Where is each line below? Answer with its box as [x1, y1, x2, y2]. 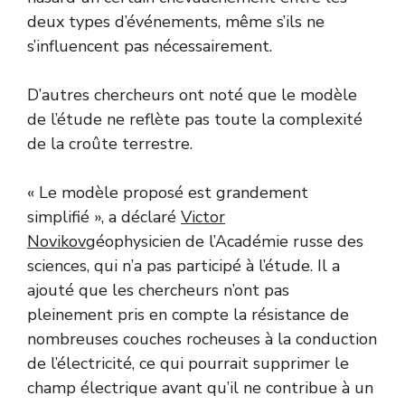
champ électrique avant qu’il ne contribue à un [27, 377, 373, 400]
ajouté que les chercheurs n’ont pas [27, 279, 289, 302]
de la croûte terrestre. [27, 133, 193, 155]
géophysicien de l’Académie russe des [86, 231, 363, 253]
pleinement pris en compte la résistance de [27, 304, 349, 326]
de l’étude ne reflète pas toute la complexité [27, 108, 363, 131]
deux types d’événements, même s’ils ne [27, 11, 325, 33]
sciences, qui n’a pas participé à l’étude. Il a [27, 255, 340, 278]
